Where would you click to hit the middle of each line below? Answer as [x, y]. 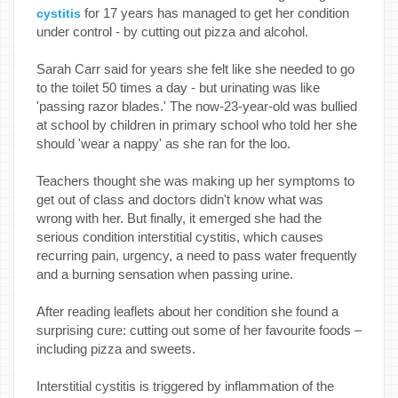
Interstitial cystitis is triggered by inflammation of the [185, 386]
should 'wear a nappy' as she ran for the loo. [163, 143]
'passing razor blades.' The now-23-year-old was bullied [197, 106]
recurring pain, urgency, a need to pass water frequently [197, 255]
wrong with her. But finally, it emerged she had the [179, 218]
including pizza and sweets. [116, 348]
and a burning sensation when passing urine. [168, 274]
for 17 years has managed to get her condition [215, 12]
